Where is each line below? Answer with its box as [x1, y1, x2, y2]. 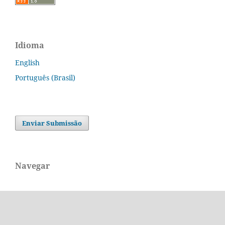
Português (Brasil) [15, 73, 75, 83]
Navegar [15, 160, 50, 172]
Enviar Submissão [22, 119, 82, 128]
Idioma [15, 40, 44, 51]
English [15, 58, 40, 68]
